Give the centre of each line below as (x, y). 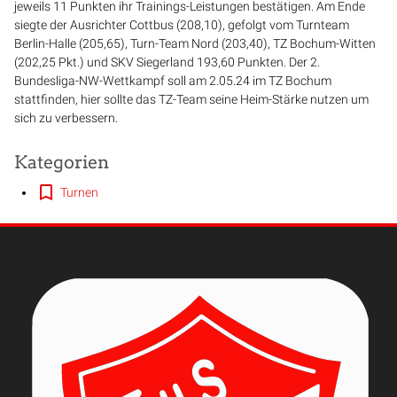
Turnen (79, 193)
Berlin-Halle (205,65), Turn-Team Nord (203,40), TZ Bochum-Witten (195, 44)
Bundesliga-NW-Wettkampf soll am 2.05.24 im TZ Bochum (173, 81)
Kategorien (62, 163)
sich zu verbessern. (66, 118)
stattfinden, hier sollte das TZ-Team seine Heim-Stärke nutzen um (191, 100)
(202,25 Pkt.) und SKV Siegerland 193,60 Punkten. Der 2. (167, 62)
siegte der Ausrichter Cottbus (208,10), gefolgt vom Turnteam (182, 25)
